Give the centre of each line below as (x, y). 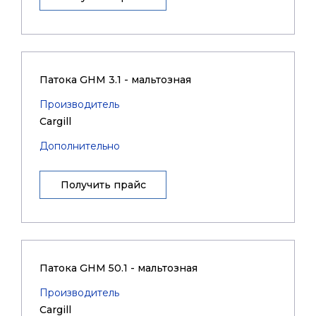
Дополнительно (80, 146)
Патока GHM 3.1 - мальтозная (115, 80)
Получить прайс (103, 185)
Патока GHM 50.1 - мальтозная (119, 268)
